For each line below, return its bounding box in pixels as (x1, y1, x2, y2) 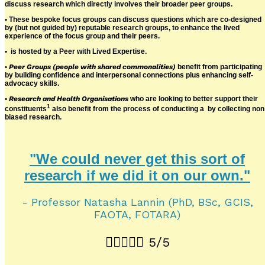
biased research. (5, 112, 62, 121)
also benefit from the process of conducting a (50, 104, 206, 113)
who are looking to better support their (128, 94, 258, 103)
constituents (5, 104, 47, 113)
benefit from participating (176, 62, 262, 71)
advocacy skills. (5, 79, 59, 88)
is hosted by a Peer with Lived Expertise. (9, 47, 147, 56)
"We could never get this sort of (30, 150, 245, 167)
